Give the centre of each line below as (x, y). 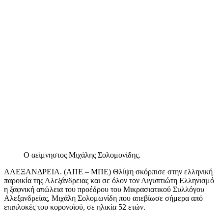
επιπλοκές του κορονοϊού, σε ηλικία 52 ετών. (75, 207)
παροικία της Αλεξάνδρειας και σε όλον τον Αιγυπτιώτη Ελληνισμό (109, 180)
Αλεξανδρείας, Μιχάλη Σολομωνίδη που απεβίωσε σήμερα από (103, 198)
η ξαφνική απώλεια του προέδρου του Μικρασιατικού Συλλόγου (104, 189)
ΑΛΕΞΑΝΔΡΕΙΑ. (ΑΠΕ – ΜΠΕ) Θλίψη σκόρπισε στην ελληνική (108, 171)
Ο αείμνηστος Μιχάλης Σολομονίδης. (82, 155)
